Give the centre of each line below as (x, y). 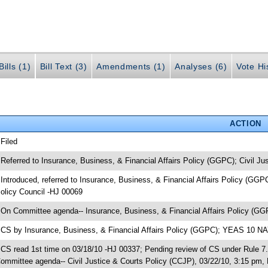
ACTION (245, 123)
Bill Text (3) (63, 67)
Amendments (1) (131, 67)
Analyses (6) (201, 67)
